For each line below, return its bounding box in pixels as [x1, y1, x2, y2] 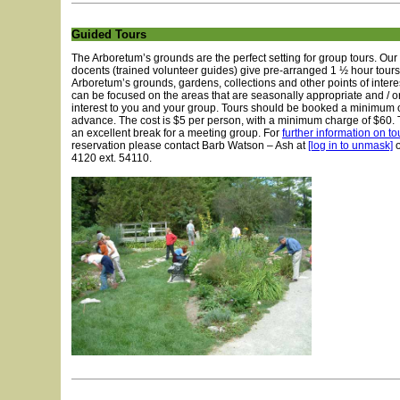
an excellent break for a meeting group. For [71, 127, 282, 139]
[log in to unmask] [308, 139, 393, 152]
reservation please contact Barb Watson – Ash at [71, 139, 308, 152]
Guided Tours [71, 28, 146, 41]
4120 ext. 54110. [71, 152, 152, 164]
